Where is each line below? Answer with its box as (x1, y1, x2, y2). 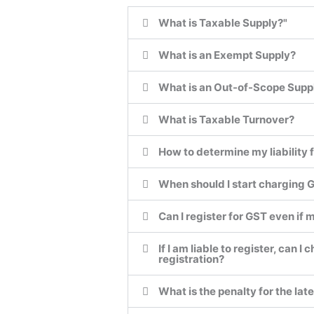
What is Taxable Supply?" (158, 16, 287, 30)
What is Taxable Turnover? (158, 113, 294, 127)
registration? (158, 252, 224, 266)
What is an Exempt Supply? (158, 48, 296, 62)
